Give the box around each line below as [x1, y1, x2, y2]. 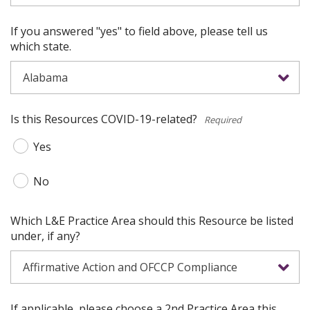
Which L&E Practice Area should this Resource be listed [10, 213, 293, 228]
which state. [10, 39, 71, 54]
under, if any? [10, 228, 80, 244]
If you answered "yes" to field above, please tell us [10, 24, 268, 39]
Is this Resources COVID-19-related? [10, 111, 197, 127]
